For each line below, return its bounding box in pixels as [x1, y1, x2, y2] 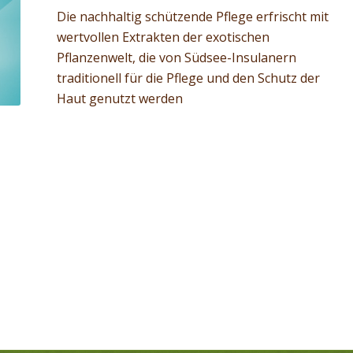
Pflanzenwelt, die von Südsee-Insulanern [56, 49, 296, 67]
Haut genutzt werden [56, 90, 183, 108]
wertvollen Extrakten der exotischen [56, 28, 269, 46]
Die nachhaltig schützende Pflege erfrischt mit [56, 8, 329, 26]
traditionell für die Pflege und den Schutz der [56, 69, 320, 87]
